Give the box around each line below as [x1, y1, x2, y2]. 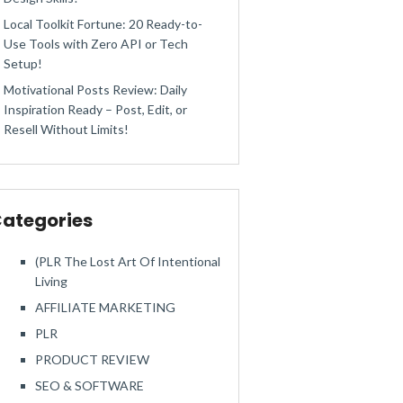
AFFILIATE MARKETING [35, 300, 175, 315]
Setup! [4, 56, 42, 71]
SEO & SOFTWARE [35, 378, 144, 393]
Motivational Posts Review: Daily [4, 82, 187, 97]
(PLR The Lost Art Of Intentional [35, 254, 220, 269]
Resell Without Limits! [4, 121, 129, 137]
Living [35, 273, 67, 289]
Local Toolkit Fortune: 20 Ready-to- [4, 16, 202, 31]
